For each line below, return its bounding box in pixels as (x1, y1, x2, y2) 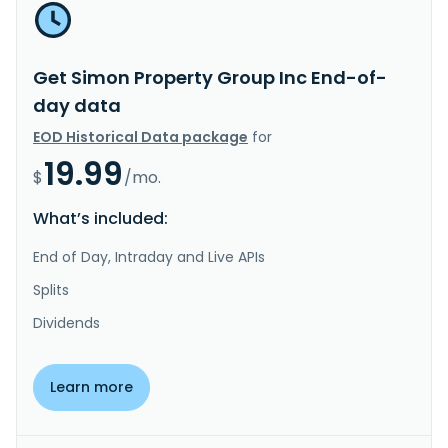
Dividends (33, 312, 100, 333)
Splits (33, 279, 69, 300)
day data (33, 92, 121, 118)
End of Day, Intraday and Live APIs (33, 246, 265, 267)
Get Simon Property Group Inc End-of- (33, 64, 387, 90)
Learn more (50, 376, 133, 397)
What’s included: (33, 206, 168, 230)
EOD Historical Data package (33, 126, 248, 147)
